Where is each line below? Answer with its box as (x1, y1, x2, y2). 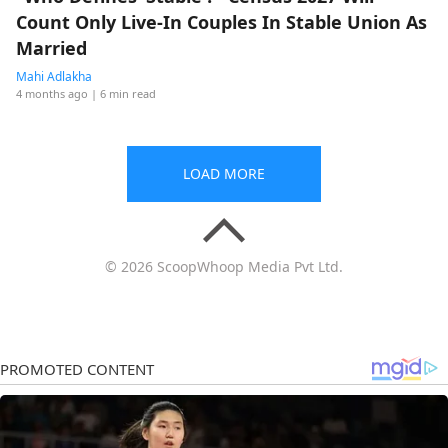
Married (16, 36, 87, 60)
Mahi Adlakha (16, 68, 92, 85)
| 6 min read (91, 86, 156, 101)
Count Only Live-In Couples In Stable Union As (16, 10, 427, 34)
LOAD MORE (183, 164, 265, 183)
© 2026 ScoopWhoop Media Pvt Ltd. (105, 257, 343, 276)
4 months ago (16, 86, 88, 101)
